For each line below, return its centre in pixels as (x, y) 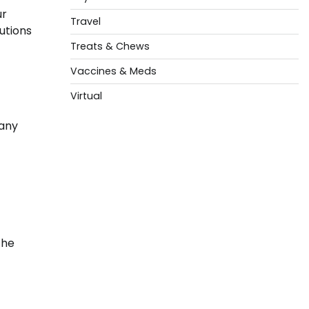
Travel (85, 21)
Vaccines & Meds (113, 71)
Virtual (86, 96)
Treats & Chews (110, 46)
